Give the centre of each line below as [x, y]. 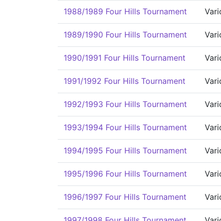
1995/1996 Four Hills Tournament [125, 174]
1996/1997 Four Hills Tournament [125, 197]
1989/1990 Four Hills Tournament [125, 35]
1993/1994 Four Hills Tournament [125, 127]
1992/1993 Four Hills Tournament [125, 104]
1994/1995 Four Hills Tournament [125, 150]
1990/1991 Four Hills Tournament [125, 58]
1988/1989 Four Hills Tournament [125, 11]
